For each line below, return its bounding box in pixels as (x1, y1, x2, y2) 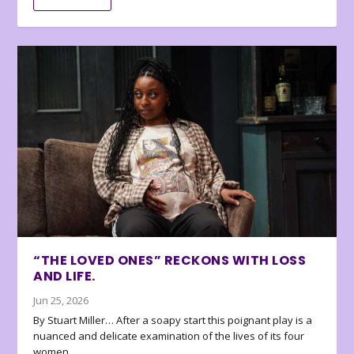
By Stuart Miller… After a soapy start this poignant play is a (33, 312, 313, 327)
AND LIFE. (33, 266, 96, 285)
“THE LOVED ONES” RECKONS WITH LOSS (33, 250, 307, 269)
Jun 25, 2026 (33, 292, 89, 307)
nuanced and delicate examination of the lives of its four (33, 328, 305, 343)
